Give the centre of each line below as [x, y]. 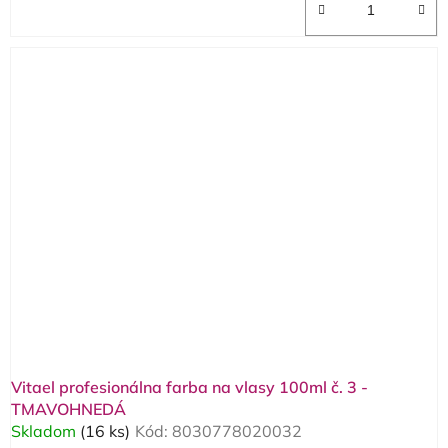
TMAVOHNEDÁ [68, 409]
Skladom [45, 431]
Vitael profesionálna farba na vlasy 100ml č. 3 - [189, 387]
